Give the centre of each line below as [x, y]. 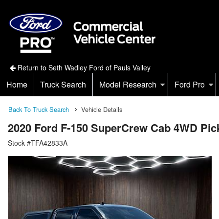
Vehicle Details [102, 109]
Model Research [128, 84]
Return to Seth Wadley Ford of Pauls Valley [83, 67]
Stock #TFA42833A [38, 142]
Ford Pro [189, 84]
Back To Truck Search [39, 109]
